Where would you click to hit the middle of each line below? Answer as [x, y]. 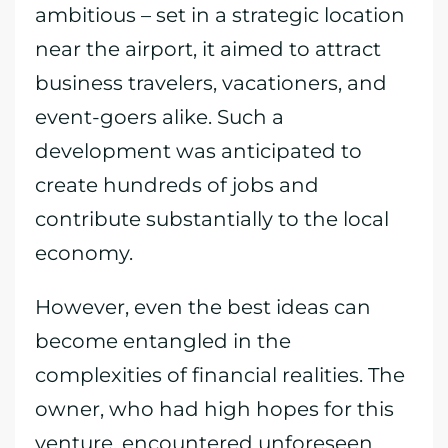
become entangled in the [163, 341]
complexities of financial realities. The [220, 375]
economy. [84, 253]
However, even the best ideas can [203, 307]
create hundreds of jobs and [177, 185]
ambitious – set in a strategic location [220, 15]
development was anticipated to [198, 151]
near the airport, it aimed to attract [208, 49]
